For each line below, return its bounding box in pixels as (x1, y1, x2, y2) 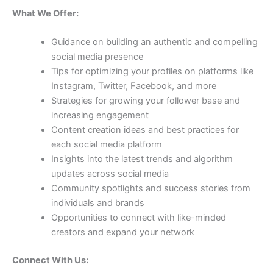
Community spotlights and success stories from (51, 183, 250, 194)
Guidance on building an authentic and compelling (51, 37, 258, 48)
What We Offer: (12, 8, 79, 19)
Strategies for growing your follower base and (51, 95, 240, 107)
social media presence (51, 51, 143, 63)
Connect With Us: (12, 255, 88, 266)
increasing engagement (51, 110, 149, 121)
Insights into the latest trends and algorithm (51, 154, 233, 165)
